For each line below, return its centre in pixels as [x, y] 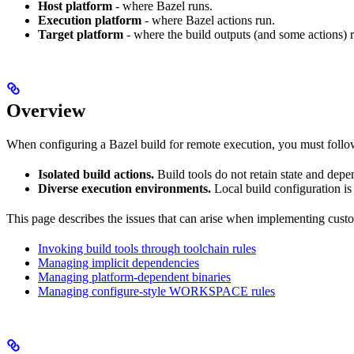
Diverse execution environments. [124, 189]
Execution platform [90, 21]
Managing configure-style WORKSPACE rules [156, 292]
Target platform [81, 35]
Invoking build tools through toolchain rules [147, 249]
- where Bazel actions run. [208, 21]
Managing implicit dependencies [119, 263]
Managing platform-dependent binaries [134, 277]
